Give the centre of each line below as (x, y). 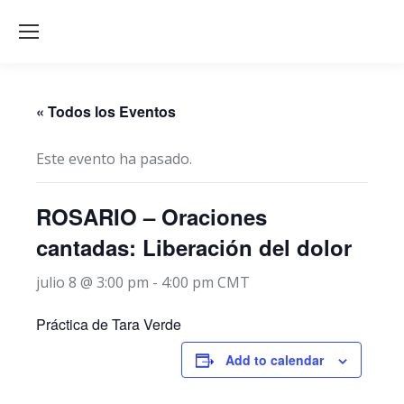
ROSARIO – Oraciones (151, 216)
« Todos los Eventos (106, 111)
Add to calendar (275, 360)
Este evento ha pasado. (114, 159)
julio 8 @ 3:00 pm (92, 282)
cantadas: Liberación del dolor (194, 247)
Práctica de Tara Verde (109, 324)
